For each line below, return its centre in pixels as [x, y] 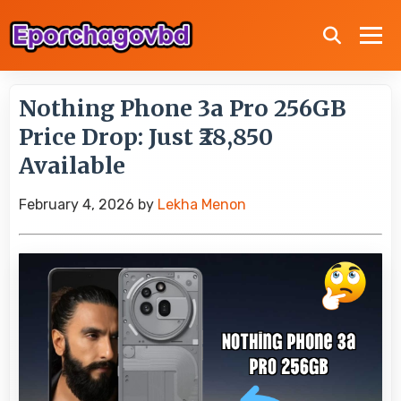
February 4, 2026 [77, 205]
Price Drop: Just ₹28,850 [146, 137]
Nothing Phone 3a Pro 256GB [182, 108]
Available [72, 166]
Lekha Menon [202, 205]
